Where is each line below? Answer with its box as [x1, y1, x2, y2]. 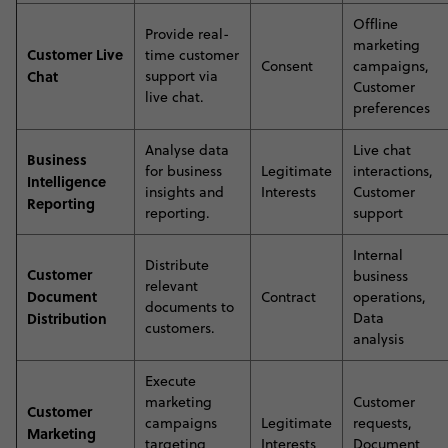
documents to [145, 297, 234, 317]
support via [145, 66, 218, 86]
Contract [261, 287, 316, 307]
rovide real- [153, 24, 229, 44]
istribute [155, 255, 209, 275]
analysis [353, 329, 404, 349]
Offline [353, 14, 398, 34]
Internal [353, 245, 403, 265]
